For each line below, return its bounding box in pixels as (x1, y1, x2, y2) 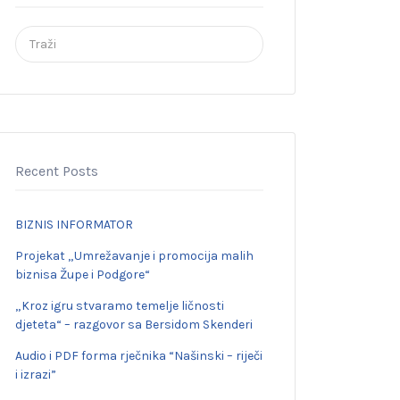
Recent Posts (15, 162, 98, 179)
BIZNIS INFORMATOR (15, 217, 133, 232)
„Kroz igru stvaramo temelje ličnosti (15, 298, 224, 313)
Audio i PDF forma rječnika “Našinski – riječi (15, 348, 262, 363)
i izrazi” (15, 367, 56, 382)
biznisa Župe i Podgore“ (15, 267, 150, 282)
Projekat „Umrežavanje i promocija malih (15, 248, 254, 263)
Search (14, 29, 55, 45)
